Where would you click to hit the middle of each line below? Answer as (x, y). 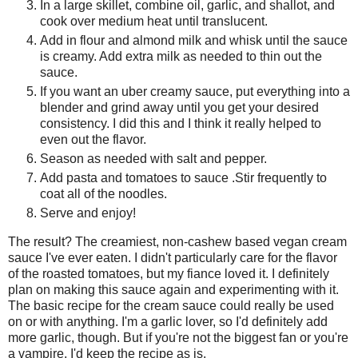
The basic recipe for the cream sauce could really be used (171, 305)
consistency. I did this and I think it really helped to (181, 123)
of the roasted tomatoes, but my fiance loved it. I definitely (169, 273)
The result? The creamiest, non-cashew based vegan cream (177, 241)
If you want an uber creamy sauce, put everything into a (195, 91)
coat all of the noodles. (105, 193)
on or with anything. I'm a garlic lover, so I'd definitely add (168, 321)
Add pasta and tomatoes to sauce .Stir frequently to (183, 177)
